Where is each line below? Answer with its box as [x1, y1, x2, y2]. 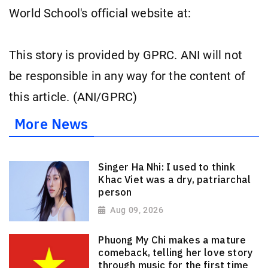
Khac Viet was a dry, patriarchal [98, 172, 251, 186]
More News [14, 115, 89, 133]
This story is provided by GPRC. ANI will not [9, 48, 242, 62]
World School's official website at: [9, 6, 191, 20]
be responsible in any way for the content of [9, 69, 245, 83]
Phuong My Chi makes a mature [98, 233, 246, 247]
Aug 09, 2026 [110, 205, 164, 215]
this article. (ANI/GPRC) [9, 90, 138, 104]
